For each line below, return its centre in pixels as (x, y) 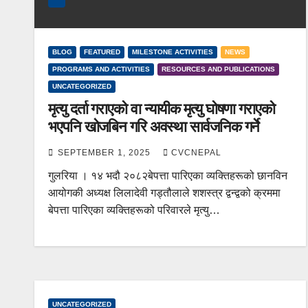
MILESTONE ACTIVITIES (173, 52)
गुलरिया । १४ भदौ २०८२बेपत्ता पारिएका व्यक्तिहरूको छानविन (168, 175)
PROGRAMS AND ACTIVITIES (101, 69)
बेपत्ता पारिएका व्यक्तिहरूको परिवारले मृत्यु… (134, 210)
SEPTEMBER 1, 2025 (106, 152)
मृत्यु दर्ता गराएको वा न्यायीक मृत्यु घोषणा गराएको (162, 109)
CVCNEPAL (196, 152)
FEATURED (102, 52)
